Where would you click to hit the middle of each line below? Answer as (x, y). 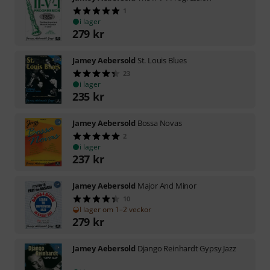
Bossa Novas (159, 123)
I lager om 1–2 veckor (115, 209)
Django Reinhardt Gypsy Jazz (187, 248)
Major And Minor (167, 185)
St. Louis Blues (162, 60)
